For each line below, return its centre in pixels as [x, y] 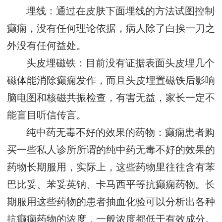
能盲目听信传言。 [47, 115]
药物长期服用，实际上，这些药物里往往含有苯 [111, 167]
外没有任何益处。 [47, 46]
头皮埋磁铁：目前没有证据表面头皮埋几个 [121, 63]
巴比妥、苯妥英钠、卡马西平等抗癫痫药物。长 [111, 185]
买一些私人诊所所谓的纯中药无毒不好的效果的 [111, 150]
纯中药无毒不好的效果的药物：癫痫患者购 [121, 133]
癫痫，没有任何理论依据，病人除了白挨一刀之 [111, 29]
